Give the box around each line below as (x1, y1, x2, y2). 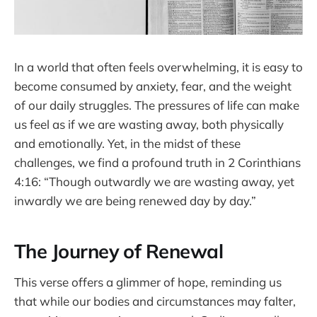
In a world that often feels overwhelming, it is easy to (14, 59, 303, 74)
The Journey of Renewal (14, 239, 224, 264)
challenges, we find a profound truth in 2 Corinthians (14, 154, 301, 170)
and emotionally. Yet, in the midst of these (14, 135, 241, 151)
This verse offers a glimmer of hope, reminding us (14, 274, 282, 289)
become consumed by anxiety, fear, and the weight (14, 78, 292, 93)
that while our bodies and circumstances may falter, (14, 293, 296, 309)
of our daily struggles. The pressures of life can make (14, 97, 299, 113)
